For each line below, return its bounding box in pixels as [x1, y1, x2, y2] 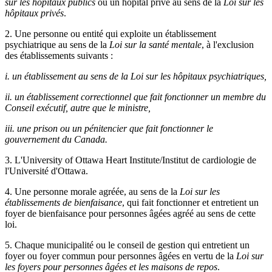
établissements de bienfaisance [5, 197, 122, 208]
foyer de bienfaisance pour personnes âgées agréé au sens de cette [5, 208, 256, 219]
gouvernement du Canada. [5, 134, 107, 144]
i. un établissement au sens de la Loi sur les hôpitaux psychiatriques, [5, 70, 267, 81]
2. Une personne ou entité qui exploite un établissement [5, 28, 216, 39]
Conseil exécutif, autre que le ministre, [5, 102, 151, 113]
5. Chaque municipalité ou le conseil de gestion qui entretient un [5, 239, 250, 250]
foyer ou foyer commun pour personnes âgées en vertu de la [5, 250, 236, 261]
